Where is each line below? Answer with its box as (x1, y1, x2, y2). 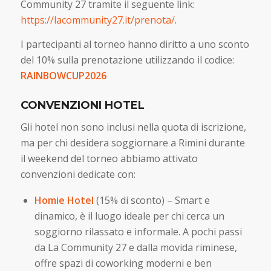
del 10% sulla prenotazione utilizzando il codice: (20, 53, 234, 67)
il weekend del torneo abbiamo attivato (20, 152, 198, 166)
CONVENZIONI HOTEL (20, 98, 145, 112)
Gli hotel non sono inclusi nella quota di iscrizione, (20, 120, 246, 134)
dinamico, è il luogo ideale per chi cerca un (34, 209, 224, 223)
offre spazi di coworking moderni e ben (34, 256, 212, 270)
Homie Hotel (34, 193, 94, 207)
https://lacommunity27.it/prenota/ (20, 13, 175, 27)
